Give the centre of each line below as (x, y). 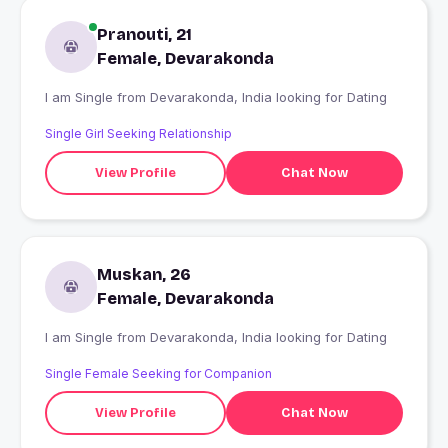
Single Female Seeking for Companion (158, 374)
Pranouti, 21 (144, 35)
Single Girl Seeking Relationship (138, 134)
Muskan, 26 (144, 275)
